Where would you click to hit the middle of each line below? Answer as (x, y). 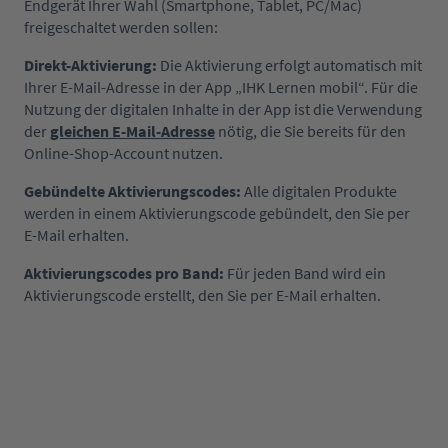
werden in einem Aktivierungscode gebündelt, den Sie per (217, 213)
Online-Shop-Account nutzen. (123, 153)
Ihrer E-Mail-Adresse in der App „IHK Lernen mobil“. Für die (221, 87)
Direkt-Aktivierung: (90, 65)
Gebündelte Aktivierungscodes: (132, 191)
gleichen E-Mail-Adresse (132, 131)
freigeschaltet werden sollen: (122, 27)
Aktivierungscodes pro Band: (124, 273)
